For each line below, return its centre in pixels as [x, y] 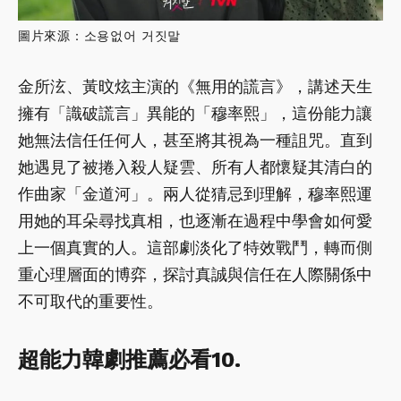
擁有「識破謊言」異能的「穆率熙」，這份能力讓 [195, 114]
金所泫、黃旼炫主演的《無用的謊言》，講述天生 [195, 87]
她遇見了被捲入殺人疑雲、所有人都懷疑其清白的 [195, 167]
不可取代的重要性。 [90, 302]
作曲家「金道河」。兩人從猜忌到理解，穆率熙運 [195, 194]
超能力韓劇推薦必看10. [129, 360]
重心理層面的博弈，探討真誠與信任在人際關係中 [195, 275]
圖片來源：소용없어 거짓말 [100, 36]
